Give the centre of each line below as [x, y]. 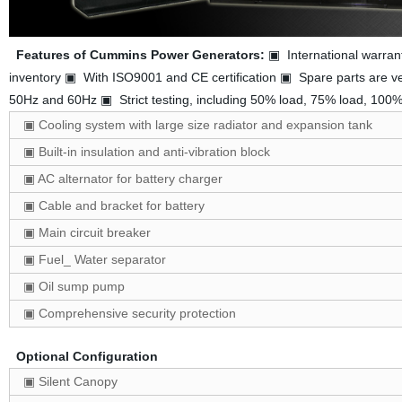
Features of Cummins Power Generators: [140, 55]
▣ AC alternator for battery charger [122, 179]
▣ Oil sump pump [74, 287]
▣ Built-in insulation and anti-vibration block [146, 152]
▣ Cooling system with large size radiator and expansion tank [197, 125]
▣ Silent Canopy [70, 382]
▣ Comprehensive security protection [129, 314]
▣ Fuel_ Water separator [94, 260]
